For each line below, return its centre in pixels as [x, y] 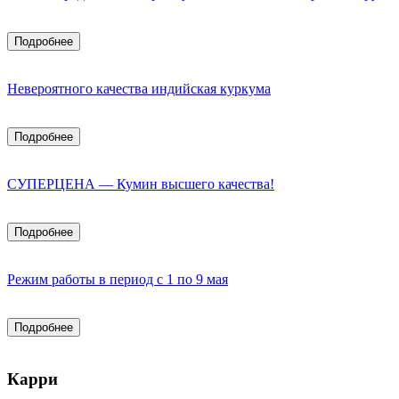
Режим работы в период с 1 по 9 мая [118, 279]
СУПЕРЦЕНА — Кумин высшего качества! [141, 184]
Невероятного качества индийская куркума [139, 89]
